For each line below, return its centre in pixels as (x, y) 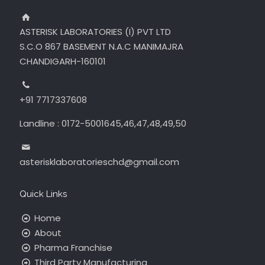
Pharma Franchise (72, 248)
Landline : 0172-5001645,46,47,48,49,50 (103, 123)
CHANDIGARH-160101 (63, 61)
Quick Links (43, 194)
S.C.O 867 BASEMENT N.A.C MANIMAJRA (101, 46)
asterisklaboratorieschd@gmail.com (99, 162)
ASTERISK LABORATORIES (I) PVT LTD (95, 32)
